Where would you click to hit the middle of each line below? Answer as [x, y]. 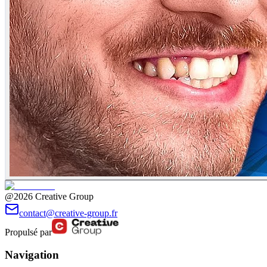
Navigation [32, 255]
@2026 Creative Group [49, 196]
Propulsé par [28, 232]
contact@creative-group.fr [68, 213]
